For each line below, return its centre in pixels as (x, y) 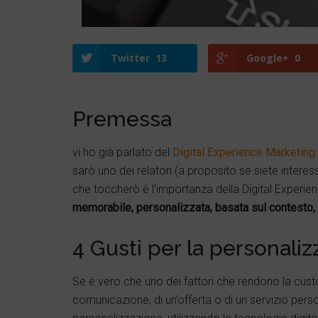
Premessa (122, 119)
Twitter (130, 58)
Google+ (268, 58)
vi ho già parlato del (122, 152)
